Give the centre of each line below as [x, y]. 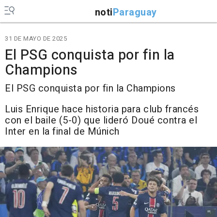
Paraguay [135, 12]
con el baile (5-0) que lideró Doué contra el [101, 120]
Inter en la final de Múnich [62, 132]
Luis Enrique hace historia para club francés [102, 109]
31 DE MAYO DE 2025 [36, 39]
